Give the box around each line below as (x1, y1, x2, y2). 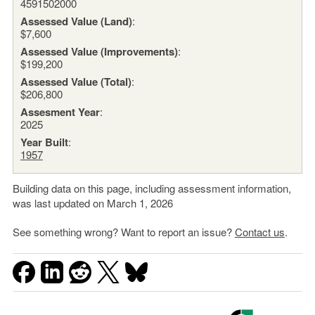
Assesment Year (20, 103, 100, 120)
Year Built (20, 134, 68, 150)
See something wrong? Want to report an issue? (12, 224, 235, 239)
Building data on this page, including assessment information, (12, 180, 291, 195)
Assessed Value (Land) (20, 13, 132, 29)
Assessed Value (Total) (20, 73, 131, 89)
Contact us (234, 224, 285, 239)
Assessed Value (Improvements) (20, 43, 178, 59)
